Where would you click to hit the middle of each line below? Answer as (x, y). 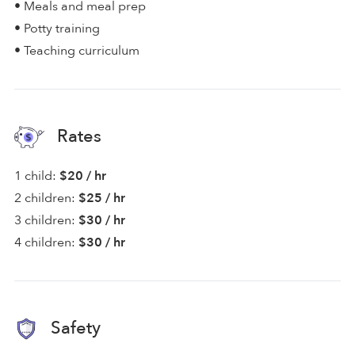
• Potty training (57, 28)
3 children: (45, 220)
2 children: (45, 198)
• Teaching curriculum (77, 50)
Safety (73, 328)
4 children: (45, 242)
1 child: (35, 176)
